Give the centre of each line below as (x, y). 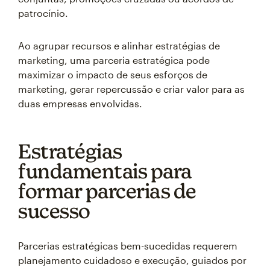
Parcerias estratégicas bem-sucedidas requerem (128, 246)
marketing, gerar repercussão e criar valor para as (131, 89)
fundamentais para (105, 171)
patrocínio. (43, 13)
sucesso (54, 211)
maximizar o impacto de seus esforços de (113, 74)
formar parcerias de (107, 191)
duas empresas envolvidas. (80, 103)
